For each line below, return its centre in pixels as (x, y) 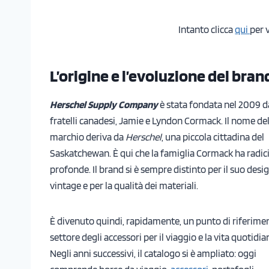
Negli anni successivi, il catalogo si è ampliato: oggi (153, 253)
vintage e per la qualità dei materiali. (125, 185)
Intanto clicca (207, 29)
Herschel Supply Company (104, 104)
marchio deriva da (88, 137)
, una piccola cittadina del (213, 137)
